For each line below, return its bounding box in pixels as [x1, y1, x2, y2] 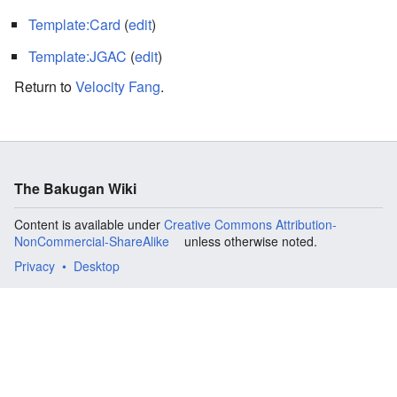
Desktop [74, 256, 120, 275]
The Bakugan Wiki [14, 177, 136, 198]
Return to [14, 75, 75, 97]
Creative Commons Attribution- [164, 214, 337, 233]
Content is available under [14, 214, 164, 233]
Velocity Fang [75, 75, 160, 97]
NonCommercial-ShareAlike [14, 231, 169, 250]
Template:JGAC [28, 45, 127, 66]
